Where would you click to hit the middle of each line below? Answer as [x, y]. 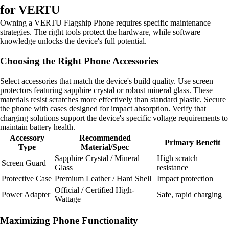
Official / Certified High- [95, 190]
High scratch [177, 158]
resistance [173, 167]
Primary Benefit [192, 142]
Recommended [105, 138]
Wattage [68, 199]
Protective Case [27, 178]
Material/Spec [105, 147]
